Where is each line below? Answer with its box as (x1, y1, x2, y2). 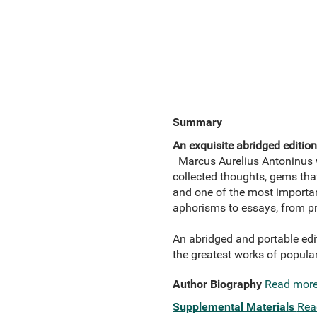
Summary (172, 115, 222, 129)
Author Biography (172, 277, 262, 291)
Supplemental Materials (172, 300, 294, 313)
